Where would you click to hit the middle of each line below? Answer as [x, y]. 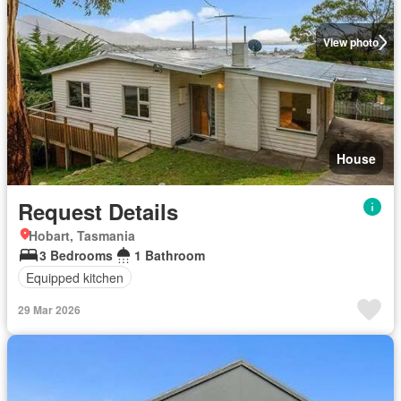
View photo [350, 42]
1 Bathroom [170, 255]
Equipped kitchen [75, 277]
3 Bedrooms [76, 255]
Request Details [98, 211]
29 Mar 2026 [49, 310]
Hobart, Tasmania [82, 235]
